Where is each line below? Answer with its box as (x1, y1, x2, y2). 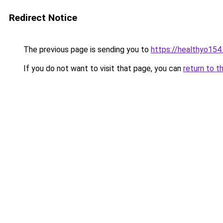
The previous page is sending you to (21, 45, 151, 54)
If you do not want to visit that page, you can (21, 64, 183, 73)
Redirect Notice (9, 12, 77, 23)
